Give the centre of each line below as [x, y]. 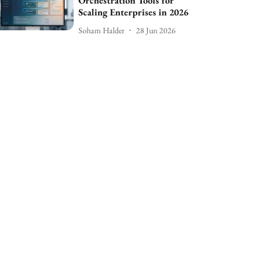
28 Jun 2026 [156, 30]
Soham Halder [102, 30]
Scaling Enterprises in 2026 [134, 12]
